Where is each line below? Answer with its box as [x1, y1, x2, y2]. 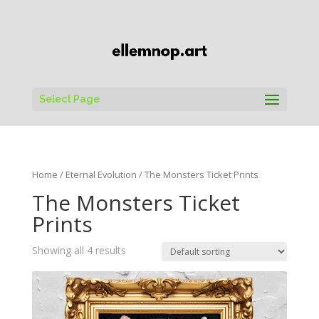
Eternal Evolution [65, 167, 137, 181]
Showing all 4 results [31, 243, 126, 257]
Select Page [38, 93, 100, 105]
